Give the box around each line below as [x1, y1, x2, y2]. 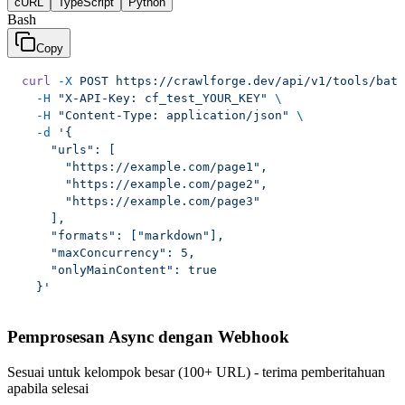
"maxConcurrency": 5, [22, 246, 195, 260]
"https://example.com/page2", [22, 177, 268, 192]
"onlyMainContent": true [22, 263, 217, 278]
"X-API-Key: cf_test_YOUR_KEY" [51, 91, 268, 106]
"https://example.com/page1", [22, 160, 268, 174]
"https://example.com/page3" [22, 194, 260, 209]
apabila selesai [7, 380, 89, 396]
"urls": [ [22, 143, 116, 157]
